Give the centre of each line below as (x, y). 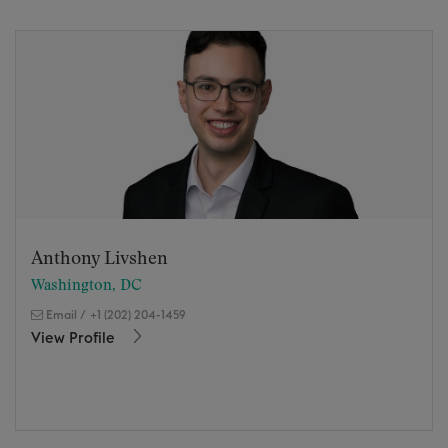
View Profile (75, 338)
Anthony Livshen (99, 258)
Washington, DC (86, 285)
